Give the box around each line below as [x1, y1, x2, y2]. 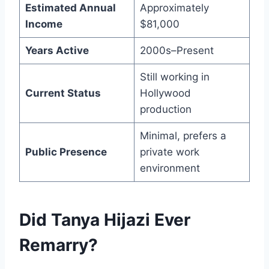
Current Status [25, 87, 101, 100]
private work [139, 146, 199, 159]
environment [139, 162, 200, 175]
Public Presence [25, 146, 107, 159]
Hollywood [139, 87, 191, 100]
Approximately [139, 2, 209, 14]
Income [25, 18, 62, 31]
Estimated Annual [25, 2, 116, 14]
